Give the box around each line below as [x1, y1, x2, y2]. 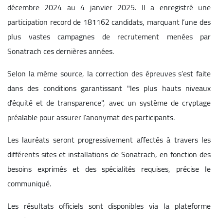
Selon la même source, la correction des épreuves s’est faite [7, 66, 211, 81]
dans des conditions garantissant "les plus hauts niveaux [7, 80, 211, 95]
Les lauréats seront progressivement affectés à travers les [7, 132, 211, 147]
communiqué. [7, 176, 51, 191]
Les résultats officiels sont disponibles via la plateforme [7, 198, 211, 213]
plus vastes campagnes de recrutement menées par [7, 29, 211, 44]
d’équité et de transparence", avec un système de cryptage [7, 95, 211, 110]
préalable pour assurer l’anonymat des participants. [7, 109, 175, 125]
